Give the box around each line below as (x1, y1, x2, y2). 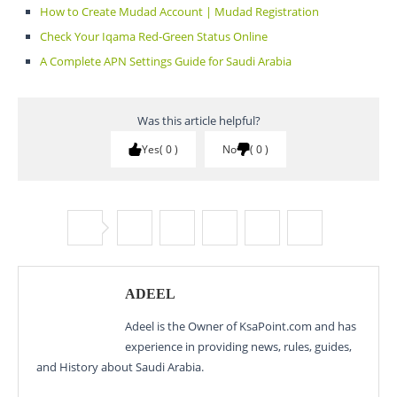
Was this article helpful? (136, 113, 261, 129)
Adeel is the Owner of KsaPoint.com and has (125, 318, 356, 335)
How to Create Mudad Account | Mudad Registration (40, 4, 319, 20)
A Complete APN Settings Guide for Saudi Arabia (40, 53, 292, 70)
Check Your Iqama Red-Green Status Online (40, 28, 268, 45)
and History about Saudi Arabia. (36, 359, 204, 376)
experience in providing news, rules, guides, (125, 339, 352, 355)
